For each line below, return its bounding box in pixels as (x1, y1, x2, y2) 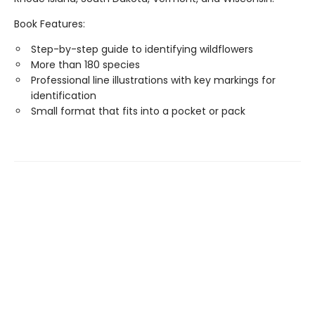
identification (31, 89, 96, 103)
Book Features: (14, 17, 85, 31)
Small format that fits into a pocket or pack (31, 104, 245, 118)
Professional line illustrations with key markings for (31, 73, 276, 87)
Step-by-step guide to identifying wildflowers (31, 42, 253, 56)
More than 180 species (31, 58, 140, 72)
